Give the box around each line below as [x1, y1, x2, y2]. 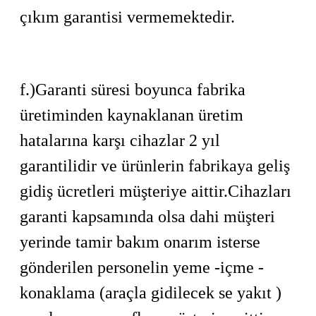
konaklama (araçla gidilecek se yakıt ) [20, 284, 281, 302]
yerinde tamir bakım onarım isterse [20, 233, 265, 251]
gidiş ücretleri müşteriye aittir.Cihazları [20, 182, 291, 200]
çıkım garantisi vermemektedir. [20, 8, 235, 26]
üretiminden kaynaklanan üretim [20, 106, 243, 124]
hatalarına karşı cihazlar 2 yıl [20, 131, 220, 150]
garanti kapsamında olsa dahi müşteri [20, 207, 275, 226]
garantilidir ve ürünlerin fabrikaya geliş [20, 157, 290, 175]
